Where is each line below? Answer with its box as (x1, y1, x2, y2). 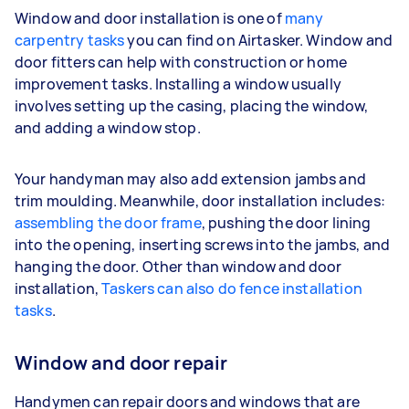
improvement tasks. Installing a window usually (15, 73, 341, 94)
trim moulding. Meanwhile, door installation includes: (15, 190, 385, 211)
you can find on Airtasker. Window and (124, 29, 393, 50)
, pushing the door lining (201, 212, 372, 233)
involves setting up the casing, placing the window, (15, 95, 369, 116)
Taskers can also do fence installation (101, 278, 362, 299)
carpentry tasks (15, 29, 125, 50)
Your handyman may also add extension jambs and (15, 168, 366, 189)
